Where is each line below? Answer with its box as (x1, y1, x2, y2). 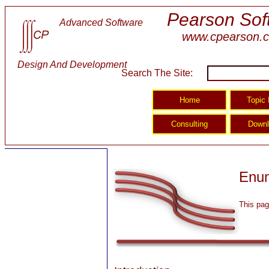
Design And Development (17, 59, 127, 70)
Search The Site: (121, 67, 195, 78)
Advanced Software (59, 17, 143, 28)
